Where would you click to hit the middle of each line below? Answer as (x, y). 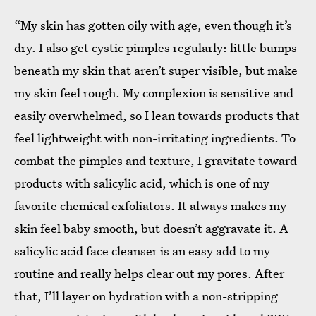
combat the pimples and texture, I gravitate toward (156, 161)
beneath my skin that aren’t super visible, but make (156, 71)
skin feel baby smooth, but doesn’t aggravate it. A (151, 229)
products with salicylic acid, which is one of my (142, 183)
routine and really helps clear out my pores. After (149, 274)
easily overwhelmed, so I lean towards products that (157, 116)
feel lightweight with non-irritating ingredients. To (155, 138)
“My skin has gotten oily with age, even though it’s (153, 25)
